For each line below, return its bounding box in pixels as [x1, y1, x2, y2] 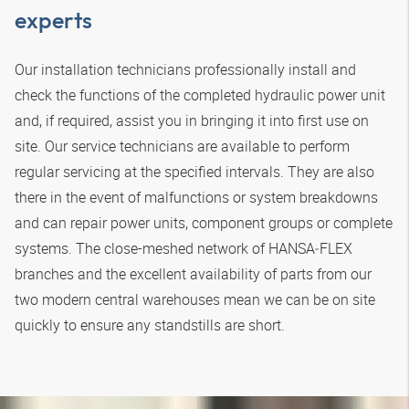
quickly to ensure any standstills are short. [15, 314, 285, 335]
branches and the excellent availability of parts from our [15, 263, 372, 284]
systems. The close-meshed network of [15, 237, 268, 258]
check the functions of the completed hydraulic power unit [15, 84, 385, 105]
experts [15, 5, 92, 35]
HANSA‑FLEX [268, 237, 352, 258]
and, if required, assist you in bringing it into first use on [15, 110, 369, 131]
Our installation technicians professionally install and [15, 58, 356, 79]
